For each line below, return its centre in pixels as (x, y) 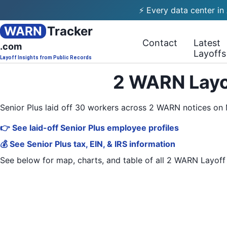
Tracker (70, 31)
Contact (160, 43)
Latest (207, 43)
